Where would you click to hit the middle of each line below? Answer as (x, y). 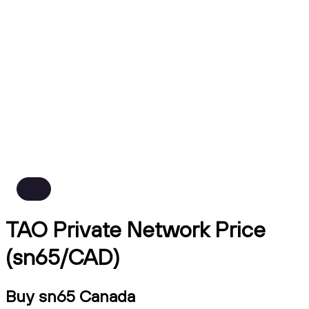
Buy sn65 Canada (70, 296)
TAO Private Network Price (136, 229)
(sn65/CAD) (63, 257)
